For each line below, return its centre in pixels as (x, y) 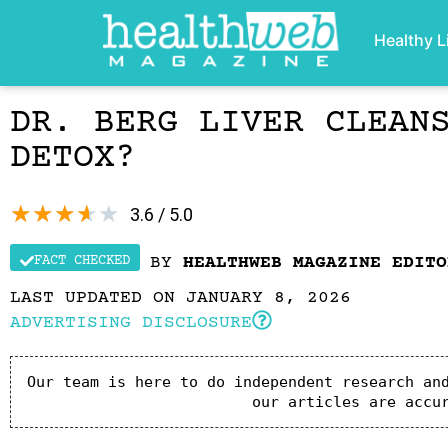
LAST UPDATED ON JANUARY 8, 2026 (180, 298)
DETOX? (73, 158)
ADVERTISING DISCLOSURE (131, 323)
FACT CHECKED (82, 261)
